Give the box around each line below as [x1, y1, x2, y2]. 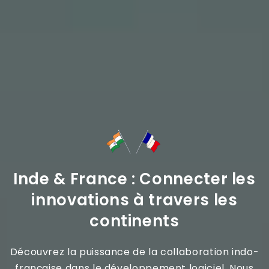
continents [89, 210, 180, 232]
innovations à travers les [31, 189, 238, 211]
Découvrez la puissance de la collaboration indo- [10, 245, 259, 259]
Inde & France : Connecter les [13, 168, 256, 190]
